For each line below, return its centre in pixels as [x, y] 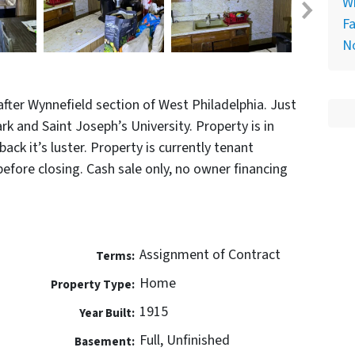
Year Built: [107, 313]
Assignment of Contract [210, 255]
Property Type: [93, 285]
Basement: [104, 342]
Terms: [115, 256]
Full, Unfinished [185, 341]
